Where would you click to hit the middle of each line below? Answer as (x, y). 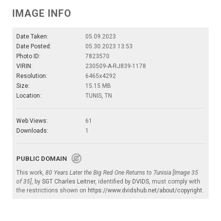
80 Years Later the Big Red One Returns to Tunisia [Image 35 (122, 173)
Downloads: (32, 131)
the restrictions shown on (52, 191)
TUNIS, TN (99, 96)
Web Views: (32, 121)
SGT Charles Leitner (69, 182)
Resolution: (32, 76)
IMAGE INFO (42, 14)
